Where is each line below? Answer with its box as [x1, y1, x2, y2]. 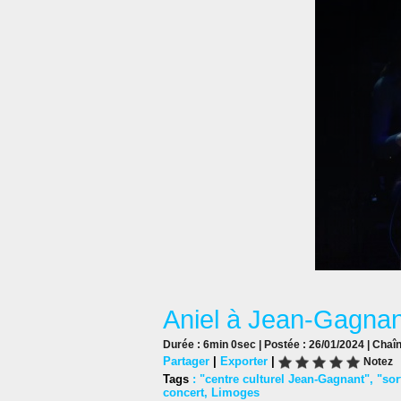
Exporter [220, 354, 268, 368]
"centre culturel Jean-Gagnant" [200, 372, 370, 387]
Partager [163, 354, 209, 368]
